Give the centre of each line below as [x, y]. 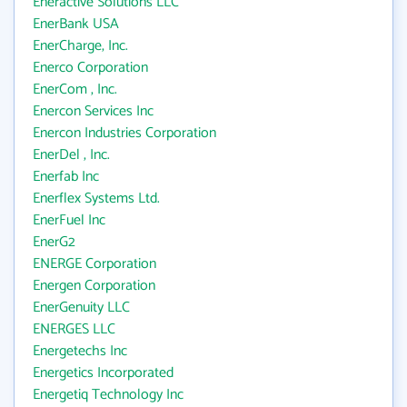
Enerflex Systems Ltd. [96, 199]
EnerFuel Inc [69, 220]
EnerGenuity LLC [81, 308]
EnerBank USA [76, 24]
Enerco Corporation [90, 68]
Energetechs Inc [80, 351]
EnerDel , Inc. [71, 155]
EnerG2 [54, 242]
